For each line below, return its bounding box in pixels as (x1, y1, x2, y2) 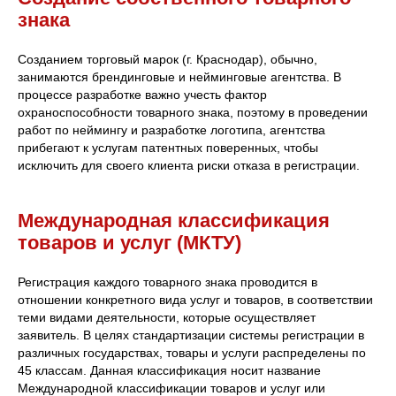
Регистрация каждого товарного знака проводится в (18, 274, 317, 289)
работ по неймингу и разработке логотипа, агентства (18, 122, 325, 137)
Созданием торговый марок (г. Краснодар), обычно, (18, 51, 317, 66)
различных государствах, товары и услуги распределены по (18, 345, 366, 360)
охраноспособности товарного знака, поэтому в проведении (18, 104, 368, 119)
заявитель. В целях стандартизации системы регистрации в (18, 327, 364, 342)
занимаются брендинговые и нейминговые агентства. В (18, 69, 341, 84)
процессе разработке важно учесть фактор (18, 87, 267, 102)
